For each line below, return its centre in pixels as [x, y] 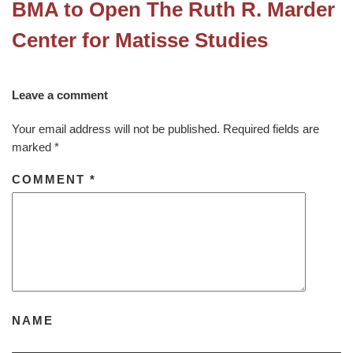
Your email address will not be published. [116, 128]
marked [33, 147]
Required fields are [271, 128]
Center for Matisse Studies [140, 40]
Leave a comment [60, 95]
